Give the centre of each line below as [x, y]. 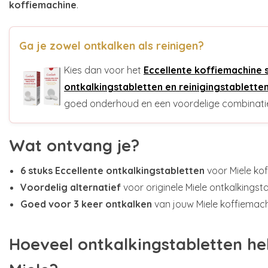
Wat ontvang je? [74, 146]
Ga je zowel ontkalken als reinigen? [112, 45]
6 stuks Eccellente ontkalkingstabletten [114, 170]
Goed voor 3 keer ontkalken [88, 204]
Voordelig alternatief [72, 187]
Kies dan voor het [104, 70]
